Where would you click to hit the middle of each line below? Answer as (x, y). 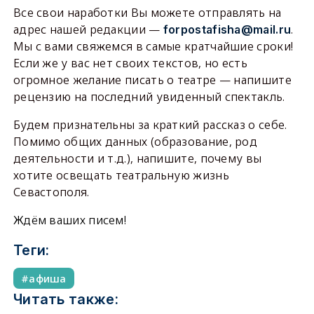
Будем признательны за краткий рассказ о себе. (150, 125)
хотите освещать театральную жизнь (121, 176)
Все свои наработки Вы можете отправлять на (147, 13)
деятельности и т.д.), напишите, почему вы (137, 159)
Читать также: (66, 300)
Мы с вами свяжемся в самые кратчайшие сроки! (155, 47)
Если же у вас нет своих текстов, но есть (130, 63)
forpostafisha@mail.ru (227, 30)
